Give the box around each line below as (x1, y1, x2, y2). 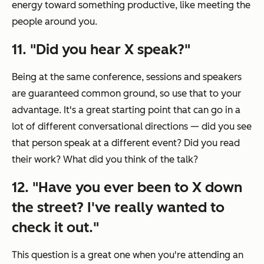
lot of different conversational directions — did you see (12, 120, 252, 132)
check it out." (12, 218, 99, 236)
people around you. (12, 15, 97, 27)
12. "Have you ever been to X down (12, 178, 242, 196)
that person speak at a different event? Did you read (12, 137, 240, 148)
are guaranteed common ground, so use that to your (12, 87, 241, 99)
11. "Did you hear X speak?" (12, 40, 190, 58)
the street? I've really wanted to (12, 198, 225, 216)
